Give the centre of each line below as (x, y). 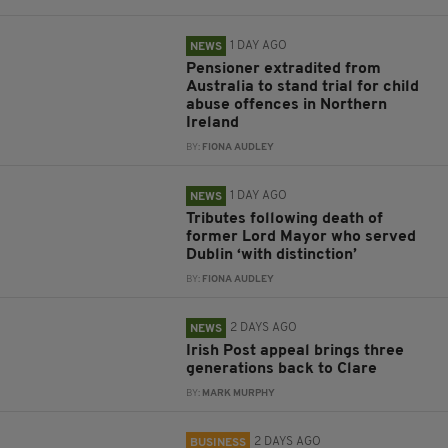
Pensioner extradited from (284, 69)
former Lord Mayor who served (301, 237)
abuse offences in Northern (287, 105)
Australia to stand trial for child (303, 87)
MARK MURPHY (239, 394)
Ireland (213, 123)
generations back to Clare (282, 369)
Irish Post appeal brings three (295, 351)
